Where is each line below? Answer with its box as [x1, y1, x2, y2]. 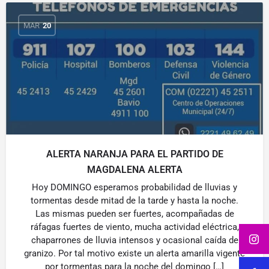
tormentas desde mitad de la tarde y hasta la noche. [31, 195, 238, 206]
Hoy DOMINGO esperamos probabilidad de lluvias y [32, 182, 237, 193]
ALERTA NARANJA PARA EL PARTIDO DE [46, 148, 223, 160]
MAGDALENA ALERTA [86, 164, 183, 175]
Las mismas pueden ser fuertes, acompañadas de [35, 208, 234, 219]
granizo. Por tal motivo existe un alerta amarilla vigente [24, 248, 245, 259]
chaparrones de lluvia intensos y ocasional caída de [31, 235, 238, 246]
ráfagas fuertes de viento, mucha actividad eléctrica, [30, 222, 239, 232]
